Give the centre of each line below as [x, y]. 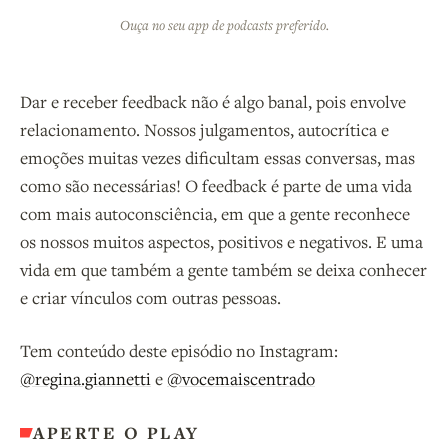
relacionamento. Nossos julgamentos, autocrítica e [204, 130]
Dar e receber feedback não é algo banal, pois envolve [213, 102]
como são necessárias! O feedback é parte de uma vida [216, 186]
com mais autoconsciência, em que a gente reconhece [215, 214]
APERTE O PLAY [116, 432]
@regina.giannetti [85, 379]
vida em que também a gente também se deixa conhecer [223, 270]
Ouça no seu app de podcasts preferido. [224, 24]
